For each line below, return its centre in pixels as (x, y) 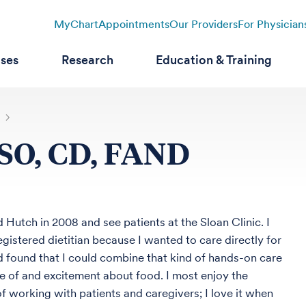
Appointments (134, 24)
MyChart (76, 24)
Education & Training (214, 60)
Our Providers (203, 24)
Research (87, 60)
